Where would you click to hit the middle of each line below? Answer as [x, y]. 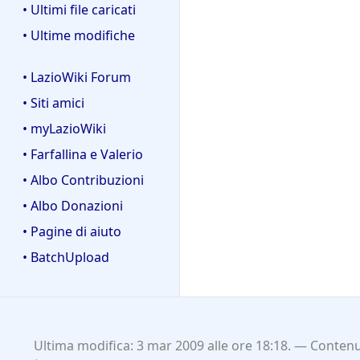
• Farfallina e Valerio [83, 155]
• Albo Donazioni [73, 206]
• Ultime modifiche [79, 35]
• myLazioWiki [64, 129]
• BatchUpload [66, 258]
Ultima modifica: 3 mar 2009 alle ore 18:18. [162, 346]
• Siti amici [53, 103]
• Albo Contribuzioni [83, 180]
